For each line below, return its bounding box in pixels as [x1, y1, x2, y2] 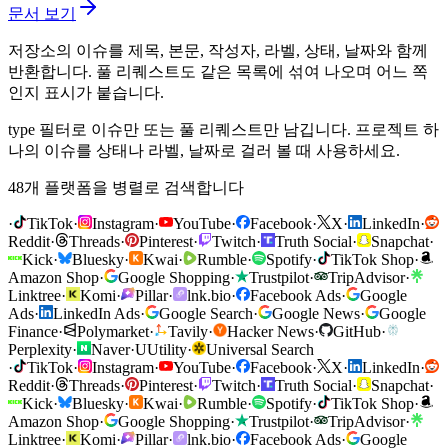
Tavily [168, 322, 208, 340]
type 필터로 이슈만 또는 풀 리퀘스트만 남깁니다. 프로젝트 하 [8, 120, 439, 138]
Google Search [159, 304, 253, 322]
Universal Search [206, 340, 314, 358]
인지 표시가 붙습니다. [8, 83, 164, 101]
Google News [272, 304, 360, 322]
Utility [147, 340, 187, 358]
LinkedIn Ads [53, 304, 140, 322]
